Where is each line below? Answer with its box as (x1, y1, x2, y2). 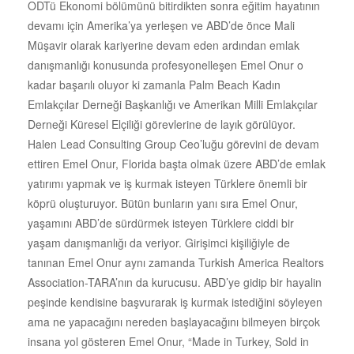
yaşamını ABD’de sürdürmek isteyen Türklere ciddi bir (28, 214, 294, 231)
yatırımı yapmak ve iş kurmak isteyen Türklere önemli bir (28, 175, 307, 191)
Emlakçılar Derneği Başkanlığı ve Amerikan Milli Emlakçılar (28, 96, 318, 112)
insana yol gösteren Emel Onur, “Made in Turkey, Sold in (28, 333, 309, 349)
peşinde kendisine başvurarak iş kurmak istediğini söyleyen (28, 293, 322, 310)
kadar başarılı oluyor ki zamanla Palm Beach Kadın (28, 76, 281, 92)
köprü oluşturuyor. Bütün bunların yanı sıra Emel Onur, (28, 194, 298, 211)
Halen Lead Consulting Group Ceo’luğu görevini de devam (28, 135, 319, 152)
